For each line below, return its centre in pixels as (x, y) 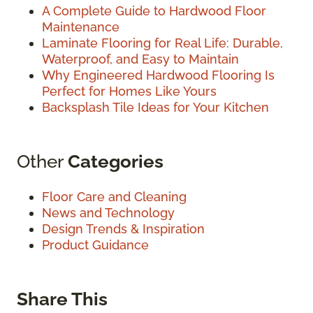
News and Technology (108, 212)
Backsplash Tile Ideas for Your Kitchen (155, 107)
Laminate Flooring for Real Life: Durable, (162, 43)
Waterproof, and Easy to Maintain (140, 59)
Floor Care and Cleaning (114, 196)
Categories (116, 161)
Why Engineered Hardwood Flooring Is (158, 75)
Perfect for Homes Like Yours (129, 91)
